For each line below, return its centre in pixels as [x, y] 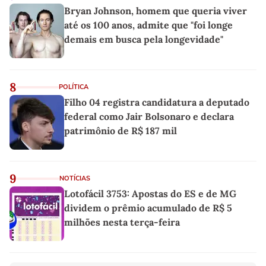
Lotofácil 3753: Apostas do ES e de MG [150, 193]
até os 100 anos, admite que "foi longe [148, 25]
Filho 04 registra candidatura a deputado [157, 102]
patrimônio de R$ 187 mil [121, 130]
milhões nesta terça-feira [122, 222]
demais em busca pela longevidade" [144, 39]
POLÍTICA [74, 87]
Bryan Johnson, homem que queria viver [156, 10]
